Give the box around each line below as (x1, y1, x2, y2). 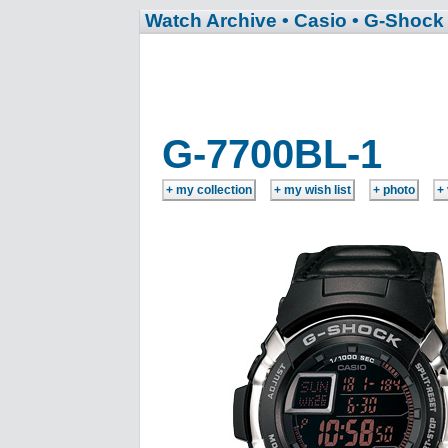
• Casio (282, 10, 347, 31)
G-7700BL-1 (162, 132, 382, 176)
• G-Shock (352, 10, 444, 31)
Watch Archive (145, 10, 277, 31)
